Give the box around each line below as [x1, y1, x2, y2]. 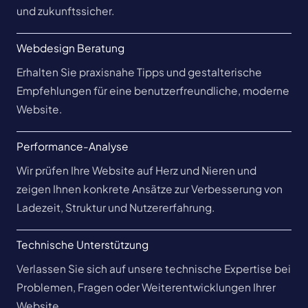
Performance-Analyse [16, 139, 129, 153]
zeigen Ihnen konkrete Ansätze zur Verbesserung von [16, 181, 283, 195]
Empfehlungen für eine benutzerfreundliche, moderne [16, 83, 289, 97]
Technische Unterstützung [16, 237, 148, 251]
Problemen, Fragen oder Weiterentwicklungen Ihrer [16, 280, 276, 294]
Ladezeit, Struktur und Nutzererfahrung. [16, 200, 214, 214]
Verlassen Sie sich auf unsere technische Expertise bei [16, 261, 291, 275]
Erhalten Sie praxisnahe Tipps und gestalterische [16, 65, 262, 78]
